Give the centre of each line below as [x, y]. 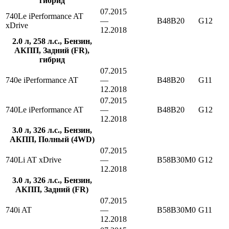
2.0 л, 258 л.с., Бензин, [52, 41]
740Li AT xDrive [33, 160]
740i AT [19, 210]
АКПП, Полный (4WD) [52, 140]
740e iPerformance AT [42, 80]
